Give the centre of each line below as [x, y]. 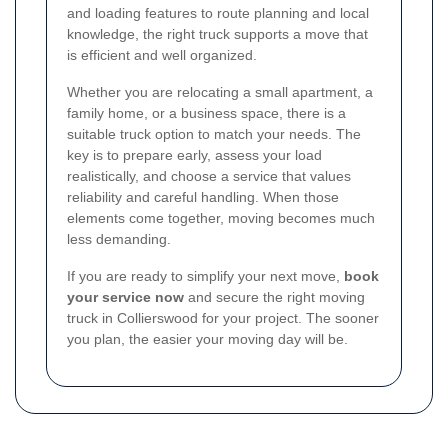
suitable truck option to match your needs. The [214, 133]
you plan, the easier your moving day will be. [207, 338]
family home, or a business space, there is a [206, 112]
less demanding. [119, 238]
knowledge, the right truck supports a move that [217, 33]
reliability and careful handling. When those [203, 196]
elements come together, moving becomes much [221, 217]
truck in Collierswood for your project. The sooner [223, 317]
